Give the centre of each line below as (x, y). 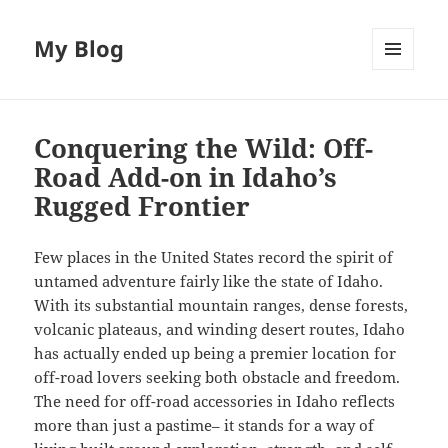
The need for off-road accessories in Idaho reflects (215, 401)
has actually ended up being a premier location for (215, 353)
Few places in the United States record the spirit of (214, 257)
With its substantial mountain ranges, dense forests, (221, 305)
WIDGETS (400, 112)
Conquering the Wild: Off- (204, 148)
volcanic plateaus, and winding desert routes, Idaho (220, 329)
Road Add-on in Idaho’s (186, 177)
